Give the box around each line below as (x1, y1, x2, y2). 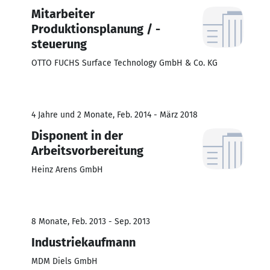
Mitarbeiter (31, 6, 95, 21)
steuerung (31, 36, 87, 51)
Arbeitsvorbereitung (31, 143, 143, 158)
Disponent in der (31, 128, 123, 143)
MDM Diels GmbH (31, 256, 98, 266)
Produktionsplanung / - (31, 21, 160, 36)
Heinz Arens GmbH (31, 164, 103, 175)
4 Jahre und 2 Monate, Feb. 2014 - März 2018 (31, 109, 198, 120)
